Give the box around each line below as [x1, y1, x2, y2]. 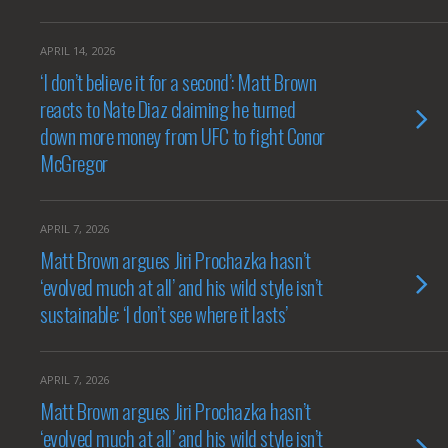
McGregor [40, 147, 108, 178]
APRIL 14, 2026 [40, 43, 115, 58]
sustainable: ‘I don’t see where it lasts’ [40, 298, 288, 329]
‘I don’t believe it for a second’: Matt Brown [40, 66, 317, 97]
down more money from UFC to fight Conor [40, 120, 325, 151]
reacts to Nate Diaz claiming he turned [40, 93, 296, 124]
